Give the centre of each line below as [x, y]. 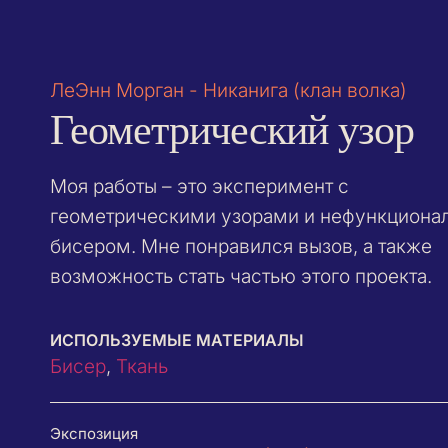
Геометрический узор [232, 128]
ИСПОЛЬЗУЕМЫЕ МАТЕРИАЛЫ [177, 339]
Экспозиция [94, 433]
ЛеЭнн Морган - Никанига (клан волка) [228, 90]
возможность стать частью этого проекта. [241, 276]
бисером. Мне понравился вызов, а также [241, 246]
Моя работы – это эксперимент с [199, 186]
